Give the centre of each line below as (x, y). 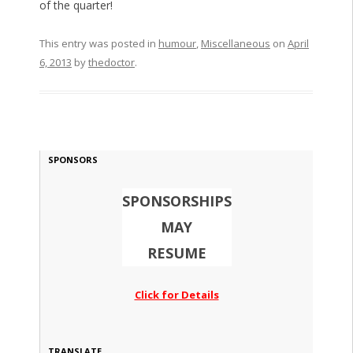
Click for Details (176, 295)
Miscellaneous (235, 44)
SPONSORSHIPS (176, 201)
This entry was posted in (98, 44)
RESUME (176, 253)
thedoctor (111, 63)
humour (177, 44)
